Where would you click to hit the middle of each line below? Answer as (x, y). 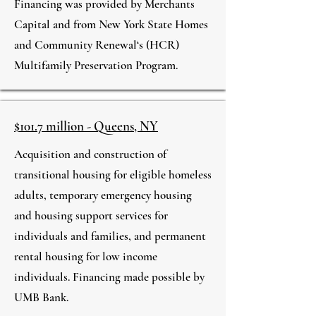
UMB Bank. (41, 297)
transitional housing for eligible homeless (113, 175)
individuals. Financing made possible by (109, 277)
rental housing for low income (86, 256)
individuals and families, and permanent (110, 236)
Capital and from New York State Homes (111, 24)
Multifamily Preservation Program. (96, 65)
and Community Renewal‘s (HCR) (97, 45)
